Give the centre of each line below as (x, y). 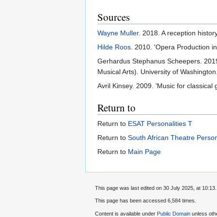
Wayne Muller (118, 33)
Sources (114, 17)
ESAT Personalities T (160, 123)
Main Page (144, 151)
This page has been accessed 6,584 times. (146, 201)
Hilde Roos (114, 47)
